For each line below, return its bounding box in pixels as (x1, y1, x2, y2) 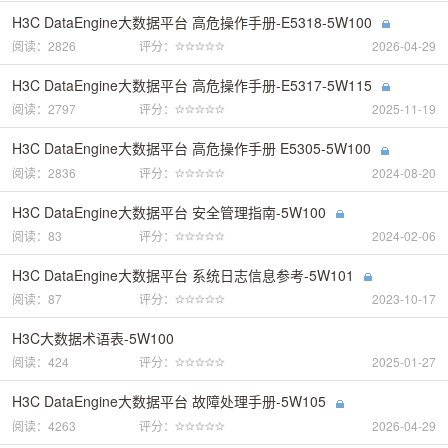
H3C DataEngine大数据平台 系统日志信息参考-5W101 (12, 265, 354, 286)
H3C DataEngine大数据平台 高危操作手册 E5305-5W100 (12, 138, 371, 159)
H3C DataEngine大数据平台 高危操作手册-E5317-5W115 (12, 75, 372, 96)
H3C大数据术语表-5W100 (12, 328, 174, 349)
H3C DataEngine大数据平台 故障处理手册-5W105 (12, 391, 326, 412)
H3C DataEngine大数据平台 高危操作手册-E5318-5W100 (12, 11, 372, 32)
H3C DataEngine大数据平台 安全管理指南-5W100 (12, 201, 326, 222)
